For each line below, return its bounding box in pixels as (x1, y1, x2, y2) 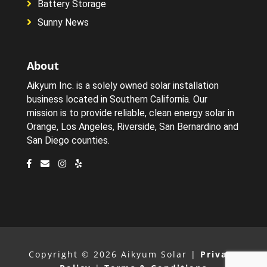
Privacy (200, 248, 238, 260)
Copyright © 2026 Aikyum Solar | (29, 248, 200, 260)
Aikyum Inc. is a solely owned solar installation (26, 79, 219, 91)
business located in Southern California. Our (26, 93, 207, 105)
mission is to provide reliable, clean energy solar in (26, 107, 234, 119)
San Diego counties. (26, 134, 110, 146)
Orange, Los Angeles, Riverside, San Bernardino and (26, 120, 238, 132)
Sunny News (37, 17, 89, 29)
